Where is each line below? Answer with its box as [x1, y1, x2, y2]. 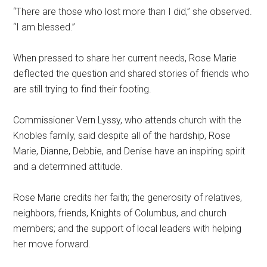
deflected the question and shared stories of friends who [13, 68, 250, 80]
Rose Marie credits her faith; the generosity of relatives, [13, 192, 243, 204]
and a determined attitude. [13, 161, 123, 173]
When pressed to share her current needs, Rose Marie [13, 52, 237, 64]
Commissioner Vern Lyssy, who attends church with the [13, 114, 242, 126]
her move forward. [13, 238, 91, 250]
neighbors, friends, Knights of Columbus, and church [13, 207, 227, 219]
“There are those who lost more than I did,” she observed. [13, 6, 253, 18]
